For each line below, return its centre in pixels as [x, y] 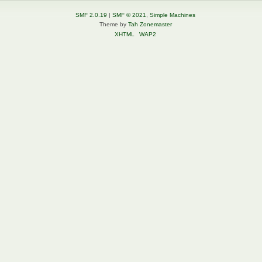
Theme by [113, 25]
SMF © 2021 [129, 15]
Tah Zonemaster [150, 25]
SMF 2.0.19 [91, 15]
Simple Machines [173, 15]
